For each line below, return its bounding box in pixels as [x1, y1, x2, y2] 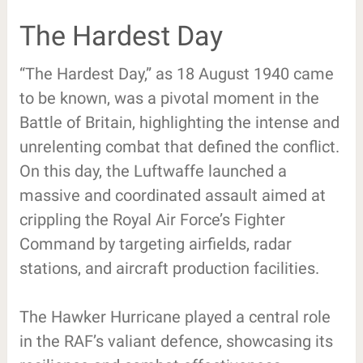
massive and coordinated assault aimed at [19, 185, 326, 205]
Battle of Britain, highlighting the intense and [19, 112, 340, 132]
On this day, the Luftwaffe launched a [19, 160, 287, 181]
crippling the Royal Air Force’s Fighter [19, 209, 285, 229]
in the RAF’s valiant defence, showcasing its [19, 331, 333, 351]
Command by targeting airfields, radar [19, 233, 292, 254]
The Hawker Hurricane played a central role [19, 306, 331, 327]
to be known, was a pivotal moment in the [19, 88, 319, 108]
